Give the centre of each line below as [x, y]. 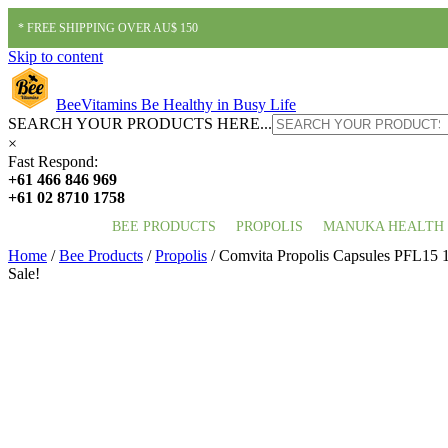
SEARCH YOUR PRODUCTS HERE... [140, 123]
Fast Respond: [53, 161]
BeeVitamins [96, 104]
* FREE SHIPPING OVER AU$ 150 [108, 28]
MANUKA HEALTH [383, 226]
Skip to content [55, 56]
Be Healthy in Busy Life [218, 104]
